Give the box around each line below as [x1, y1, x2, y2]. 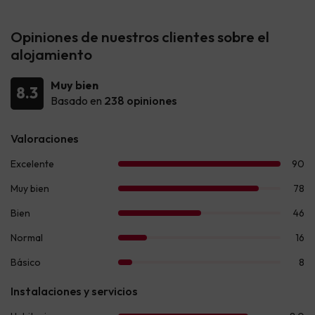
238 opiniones [104, 93, 177, 108]
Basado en [51, 93, 104, 108]
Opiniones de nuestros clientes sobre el [11, 27, 269, 46]
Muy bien [51, 77, 98, 92]
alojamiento [11, 44, 92, 63]
